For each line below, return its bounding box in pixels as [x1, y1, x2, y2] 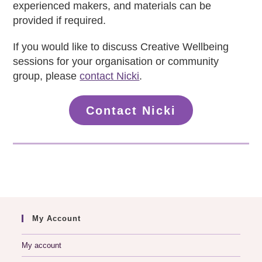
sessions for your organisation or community [13, 56, 219, 68]
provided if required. [13, 15, 106, 27]
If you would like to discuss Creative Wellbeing [13, 41, 229, 53]
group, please [13, 70, 80, 82]
